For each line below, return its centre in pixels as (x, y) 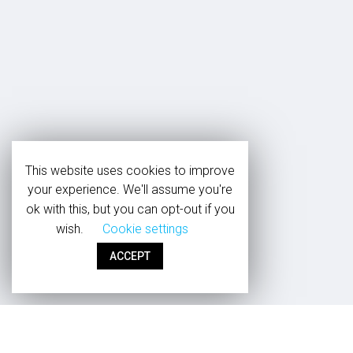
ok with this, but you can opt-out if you (130, 210)
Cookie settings (145, 229)
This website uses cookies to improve (130, 170)
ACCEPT (130, 256)
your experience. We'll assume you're (130, 190)
